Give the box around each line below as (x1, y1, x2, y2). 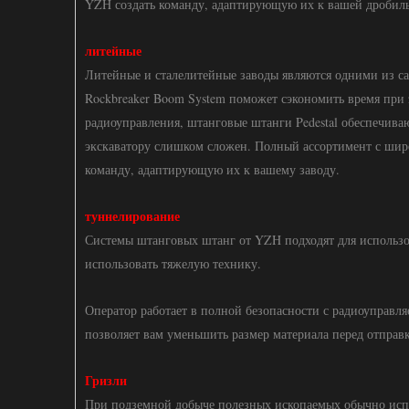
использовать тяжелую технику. (85, 255, 261, 272)
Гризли (85, 371, 127, 390)
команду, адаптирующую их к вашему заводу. (85, 161, 340, 178)
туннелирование (85, 206, 180, 225)
